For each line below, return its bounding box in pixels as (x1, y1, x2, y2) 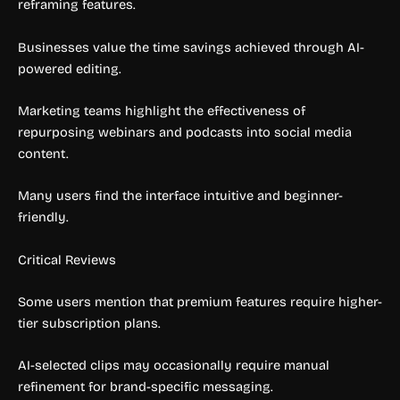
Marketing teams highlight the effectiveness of (18, 102, 305, 119)
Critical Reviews (18, 251, 116, 268)
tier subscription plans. (18, 314, 161, 331)
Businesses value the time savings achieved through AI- (18, 38, 364, 55)
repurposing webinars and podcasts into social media (18, 123, 352, 140)
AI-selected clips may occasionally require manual (18, 357, 329, 374)
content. (18, 145, 69, 162)
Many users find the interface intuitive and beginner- (18, 187, 343, 204)
